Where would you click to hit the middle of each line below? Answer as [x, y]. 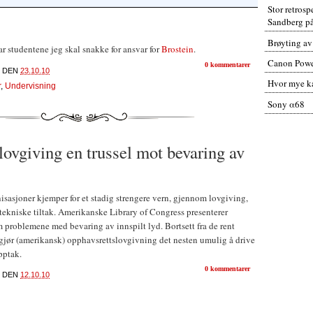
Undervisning [30, 86]
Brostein [177, 49]
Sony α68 [286, 104]
